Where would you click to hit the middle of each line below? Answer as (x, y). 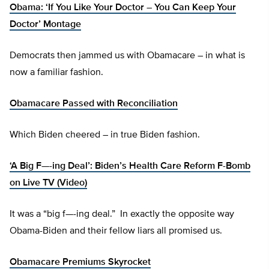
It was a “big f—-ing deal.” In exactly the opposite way (122, 215)
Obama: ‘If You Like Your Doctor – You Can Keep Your (123, 8)
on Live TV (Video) (48, 183)
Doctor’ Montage (45, 25)
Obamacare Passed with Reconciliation (94, 104)
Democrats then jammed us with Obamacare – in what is (127, 56)
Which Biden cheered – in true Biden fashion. (105, 135)
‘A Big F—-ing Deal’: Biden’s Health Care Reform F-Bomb (130, 167)
